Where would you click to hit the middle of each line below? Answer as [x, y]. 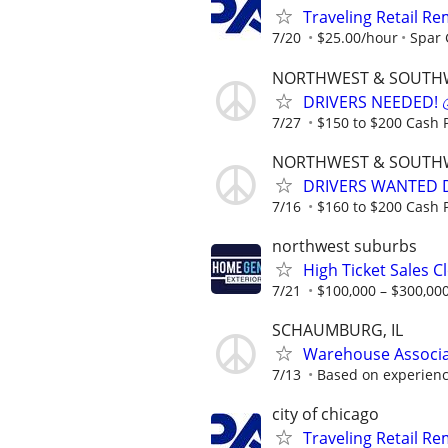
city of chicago [325, 414]
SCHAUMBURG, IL [337, 330]
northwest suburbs [344, 245]
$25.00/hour [357, 38]
